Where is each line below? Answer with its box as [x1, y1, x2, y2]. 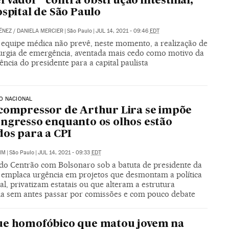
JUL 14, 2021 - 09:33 [37, 149, 91, 156]
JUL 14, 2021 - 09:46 [95, 28, 150, 35]
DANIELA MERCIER [16, 28, 63, 35]
